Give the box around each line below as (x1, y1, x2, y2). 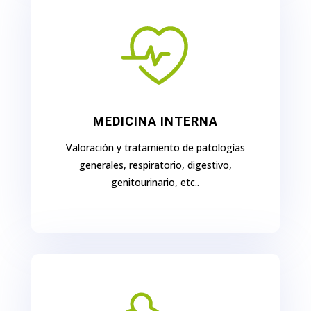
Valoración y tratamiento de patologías (65, 141, 245, 154)
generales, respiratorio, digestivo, (78, 158, 232, 171)
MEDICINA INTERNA (92, 114, 218, 128)
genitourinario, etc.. (111, 176, 200, 189)
